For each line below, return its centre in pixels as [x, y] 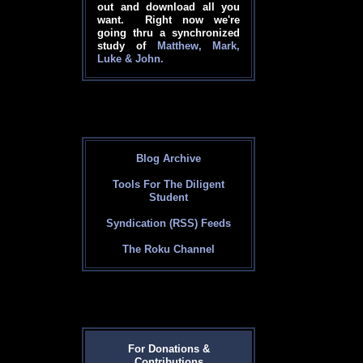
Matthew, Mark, [199, 46]
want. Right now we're [169, 20]
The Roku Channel [169, 250]
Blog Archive [169, 159]
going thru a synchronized [169, 33]
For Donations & [169, 349]
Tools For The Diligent [169, 185]
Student [169, 198]
